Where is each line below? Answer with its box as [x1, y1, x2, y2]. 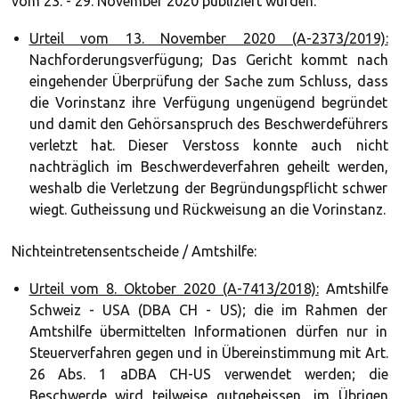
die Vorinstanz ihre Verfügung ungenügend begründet [28, 94, 388, 110]
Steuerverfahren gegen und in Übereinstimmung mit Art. [28, 345, 388, 361]
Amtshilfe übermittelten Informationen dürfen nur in [28, 323, 388, 339]
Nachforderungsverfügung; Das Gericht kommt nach [28, 52, 388, 68]
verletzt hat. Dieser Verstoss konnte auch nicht [28, 137, 388, 153]
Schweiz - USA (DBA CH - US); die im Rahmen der [28, 302, 388, 318]
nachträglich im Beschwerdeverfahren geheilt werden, [28, 159, 388, 175]
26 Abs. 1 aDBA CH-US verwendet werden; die [28, 366, 388, 382]
